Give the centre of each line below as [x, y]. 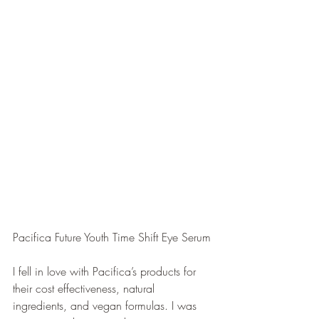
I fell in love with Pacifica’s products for [106, 271]
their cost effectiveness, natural [85, 288]
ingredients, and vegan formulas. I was [106, 305]
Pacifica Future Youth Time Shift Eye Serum [112, 237]
